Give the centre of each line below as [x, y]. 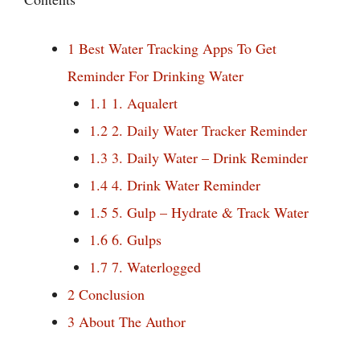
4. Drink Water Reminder [184, 184]
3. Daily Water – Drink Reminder [208, 157]
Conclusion [110, 294]
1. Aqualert [143, 102]
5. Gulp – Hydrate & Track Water [208, 212]
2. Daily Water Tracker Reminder [207, 130]
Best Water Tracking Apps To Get [176, 48]
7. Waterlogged [154, 266]
